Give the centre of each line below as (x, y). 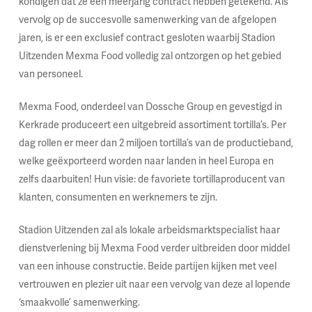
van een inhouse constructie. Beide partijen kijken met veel (147, 266)
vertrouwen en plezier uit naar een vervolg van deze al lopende (154, 284)
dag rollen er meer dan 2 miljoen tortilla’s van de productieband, (156, 143)
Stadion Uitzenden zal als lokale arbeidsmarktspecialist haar (149, 230)
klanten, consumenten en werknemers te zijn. (118, 197)
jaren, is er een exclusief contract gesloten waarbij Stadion (147, 38)
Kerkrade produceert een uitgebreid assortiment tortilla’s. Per (152, 125)
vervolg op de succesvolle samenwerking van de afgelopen (147, 20)
